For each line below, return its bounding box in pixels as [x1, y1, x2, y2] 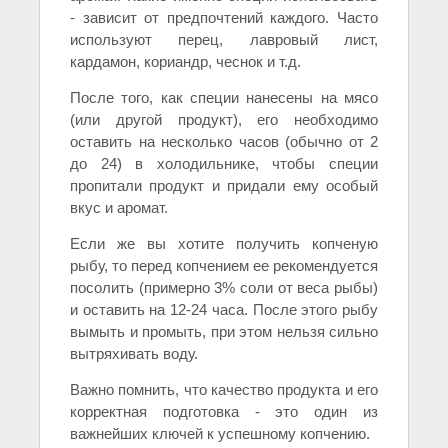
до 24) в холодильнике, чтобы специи [70, 155, 378, 173]
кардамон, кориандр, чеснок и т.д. [70, 53, 301, 71]
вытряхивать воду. [70, 345, 198, 363]
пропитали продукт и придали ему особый [70, 177, 378, 195]
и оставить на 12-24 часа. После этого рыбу [70, 301, 378, 319]
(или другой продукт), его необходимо [70, 111, 378, 129]
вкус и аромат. [70, 199, 168, 217]
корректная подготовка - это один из [70, 403, 378, 421]
